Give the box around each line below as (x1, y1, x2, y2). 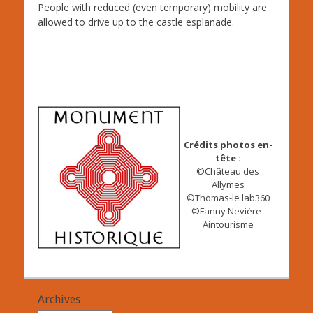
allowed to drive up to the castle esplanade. (38, 15, 234, 29)
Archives (38, 293, 80, 307)
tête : (214, 151, 241, 164)
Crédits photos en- (183, 138, 272, 151)
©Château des (196, 164, 260, 177)
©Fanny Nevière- (191, 204, 265, 217)
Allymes (211, 177, 245, 191)
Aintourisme (202, 217, 254, 231)
